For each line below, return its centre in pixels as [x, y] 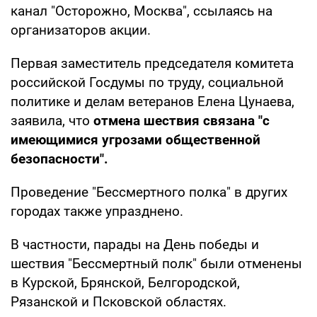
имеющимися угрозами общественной [136, 139]
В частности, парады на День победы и [135, 244]
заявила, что [52, 120]
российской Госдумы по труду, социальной [147, 82]
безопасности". [59, 158]
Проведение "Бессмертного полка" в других [149, 192]
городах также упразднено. [97, 211]
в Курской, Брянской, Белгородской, [125, 282]
